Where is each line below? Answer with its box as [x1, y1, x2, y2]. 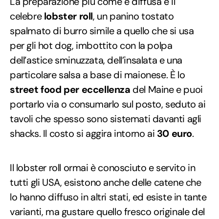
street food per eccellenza [10, 83, 131, 96]
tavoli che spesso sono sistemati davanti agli [10, 112, 202, 126]
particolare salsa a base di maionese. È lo [10, 68, 185, 82]
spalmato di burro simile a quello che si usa [10, 24, 194, 38]
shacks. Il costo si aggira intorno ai [10, 127, 157, 140]
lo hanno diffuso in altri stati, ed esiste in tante [10, 191, 207, 204]
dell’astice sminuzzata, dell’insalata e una [10, 54, 182, 67]
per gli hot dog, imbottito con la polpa [10, 39, 173, 52]
